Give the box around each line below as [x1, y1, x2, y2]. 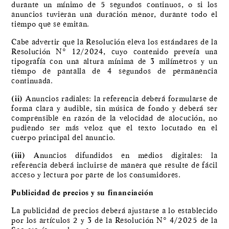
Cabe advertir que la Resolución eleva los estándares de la [11, 37, 218, 48]
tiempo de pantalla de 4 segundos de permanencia [11, 66, 218, 77]
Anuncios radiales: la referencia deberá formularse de [22, 94, 218, 104]
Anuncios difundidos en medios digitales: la [33, 150, 218, 161]
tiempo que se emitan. [11, 19, 89, 30]
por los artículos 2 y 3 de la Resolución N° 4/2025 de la [11, 215, 218, 226]
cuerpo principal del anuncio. [11, 132, 116, 143]
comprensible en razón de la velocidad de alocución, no [11, 113, 218, 124]
